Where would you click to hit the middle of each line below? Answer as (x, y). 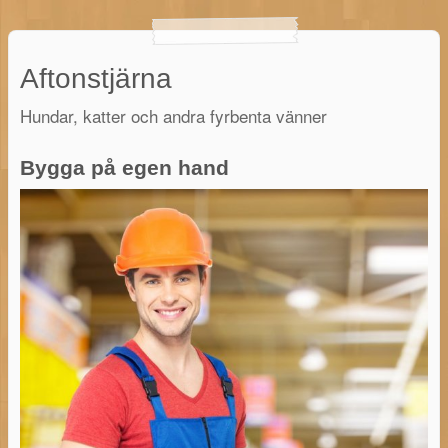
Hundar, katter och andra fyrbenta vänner (173, 115)
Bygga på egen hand (124, 167)
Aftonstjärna (95, 79)
